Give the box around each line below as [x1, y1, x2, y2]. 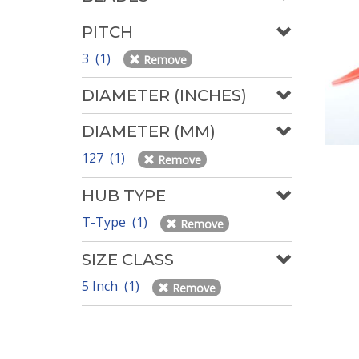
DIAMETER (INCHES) [82, 86, 247, 106]
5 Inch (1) [82, 276, 143, 295]
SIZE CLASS [82, 249, 174, 269]
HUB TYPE [82, 186, 166, 206]
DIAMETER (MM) [82, 122, 216, 142]
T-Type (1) [82, 213, 151, 232]
